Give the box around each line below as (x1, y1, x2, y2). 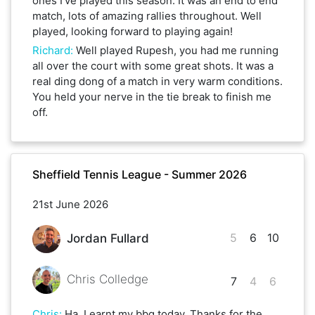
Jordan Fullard (66, 231, 149, 246)
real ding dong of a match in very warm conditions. (32, 74, 283, 88)
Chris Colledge (66, 272, 148, 287)
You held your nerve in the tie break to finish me (32, 89, 271, 103)
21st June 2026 (32, 197, 108, 211)
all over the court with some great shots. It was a (32, 58, 274, 72)
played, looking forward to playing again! (32, 24, 233, 38)
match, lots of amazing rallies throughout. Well (32, 8, 262, 22)
